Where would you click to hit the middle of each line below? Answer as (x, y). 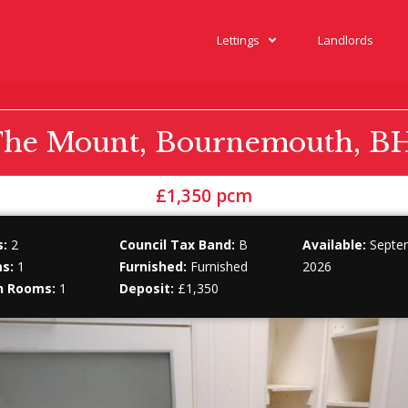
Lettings (238, 40)
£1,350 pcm (204, 196)
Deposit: (147, 288)
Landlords (346, 40)
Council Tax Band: (178, 245)
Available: (334, 245)
